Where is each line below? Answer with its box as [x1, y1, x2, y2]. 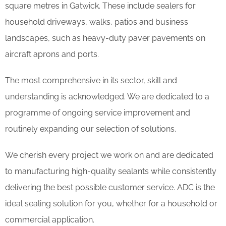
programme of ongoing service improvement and [5, 107, 190, 118]
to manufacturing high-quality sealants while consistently [5, 166, 216, 176]
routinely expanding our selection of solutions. [5, 124, 176, 134]
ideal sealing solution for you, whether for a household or [5, 198, 217, 208]
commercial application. [5, 214, 94, 224]
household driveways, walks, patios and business [5, 17, 188, 27]
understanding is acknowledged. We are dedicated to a [5, 91, 209, 101]
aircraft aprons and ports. [5, 49, 99, 59]
